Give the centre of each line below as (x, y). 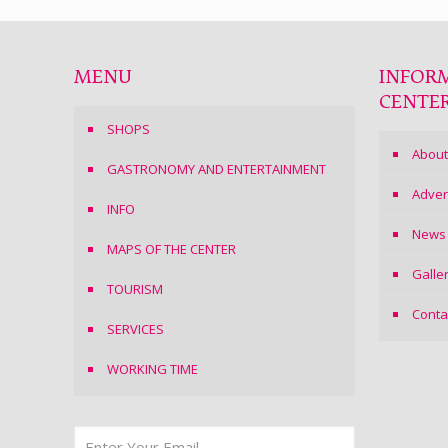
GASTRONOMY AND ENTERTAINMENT (217, 169)
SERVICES (136, 329)
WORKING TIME (153, 369)
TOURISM (135, 289)
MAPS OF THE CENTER (172, 249)
